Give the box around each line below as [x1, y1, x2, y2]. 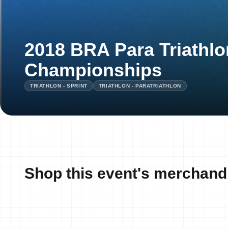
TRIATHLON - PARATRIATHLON [98, 82, 181, 89]
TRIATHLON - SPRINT [30, 82, 88, 89]
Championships [24, 59, 162, 80]
